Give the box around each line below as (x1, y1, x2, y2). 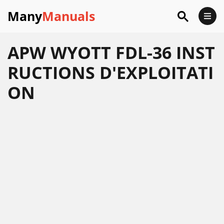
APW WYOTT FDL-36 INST (7, 41, 215, 64)
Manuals (42, 7, 95, 24)
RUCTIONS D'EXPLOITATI (7, 61, 213, 84)
